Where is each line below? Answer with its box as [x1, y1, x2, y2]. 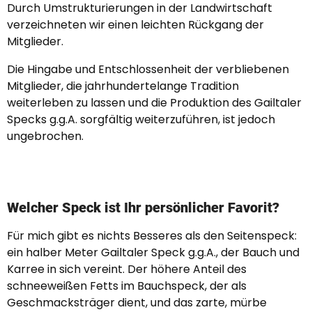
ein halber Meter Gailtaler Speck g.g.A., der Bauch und [7, 244, 299, 260]
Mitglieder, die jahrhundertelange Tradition [7, 78, 239, 94]
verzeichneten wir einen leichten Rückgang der [7, 17, 264, 33]
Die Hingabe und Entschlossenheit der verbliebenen [7, 61, 289, 77]
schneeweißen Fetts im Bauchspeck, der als [7, 278, 247, 294]
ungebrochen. [7, 128, 84, 144]
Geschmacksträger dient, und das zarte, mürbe [7, 295, 267, 311]
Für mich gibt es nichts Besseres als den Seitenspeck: [7, 228, 297, 244]
